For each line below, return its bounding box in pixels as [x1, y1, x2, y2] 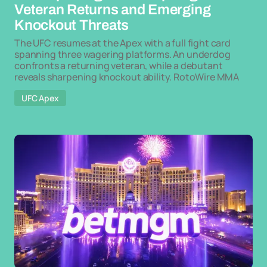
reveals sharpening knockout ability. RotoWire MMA [14, 70, 240, 83]
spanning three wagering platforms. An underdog [14, 48, 231, 61]
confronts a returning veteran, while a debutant [14, 59, 223, 72]
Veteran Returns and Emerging [14, 2, 211, 17]
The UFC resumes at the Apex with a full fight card [14, 36, 231, 49]
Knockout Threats [14, 17, 129, 33]
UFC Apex [21, 92, 59, 104]
